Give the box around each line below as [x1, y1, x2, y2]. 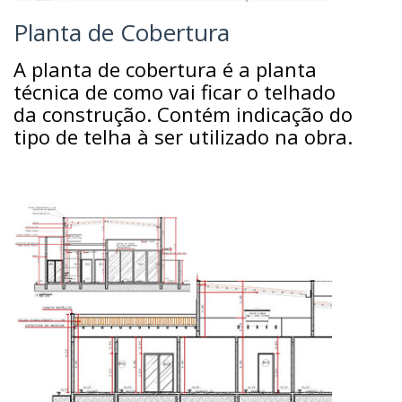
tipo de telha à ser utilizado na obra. [13, 122, 353, 150]
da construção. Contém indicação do [13, 100, 353, 127]
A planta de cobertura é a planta [13, 55, 317, 83]
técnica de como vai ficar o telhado [13, 77, 336, 105]
